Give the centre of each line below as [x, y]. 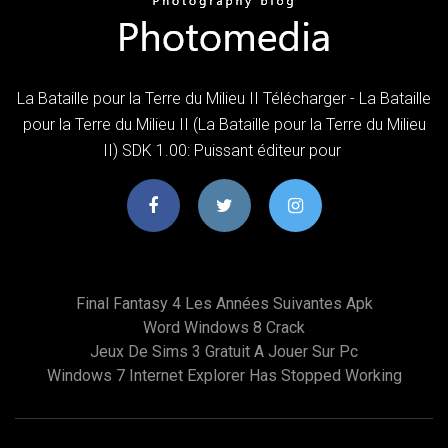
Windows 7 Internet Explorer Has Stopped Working [224, 375]
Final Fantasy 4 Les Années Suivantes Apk [224, 303]
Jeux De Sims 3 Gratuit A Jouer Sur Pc [224, 351]
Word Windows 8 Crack [224, 327]
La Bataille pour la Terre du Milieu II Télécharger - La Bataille [224, 98]
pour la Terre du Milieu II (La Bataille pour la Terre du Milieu [224, 124]
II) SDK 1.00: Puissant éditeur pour [224, 150]
